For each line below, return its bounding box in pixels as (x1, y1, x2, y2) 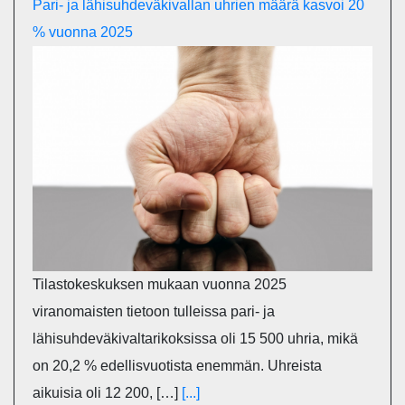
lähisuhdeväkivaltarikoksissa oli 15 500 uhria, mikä (33, 330, 358, 346)
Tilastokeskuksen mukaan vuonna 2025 (33, 276, 287, 292)
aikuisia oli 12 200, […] (33, 384, 182, 400)
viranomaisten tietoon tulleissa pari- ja (33, 303, 275, 319)
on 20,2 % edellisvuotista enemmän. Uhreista (33, 357, 322, 373)
